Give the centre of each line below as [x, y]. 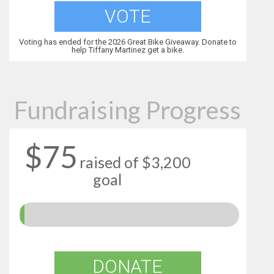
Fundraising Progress [128, 109]
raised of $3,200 [135, 162]
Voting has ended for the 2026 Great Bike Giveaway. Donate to [128, 42]
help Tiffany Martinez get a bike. [128, 50]
